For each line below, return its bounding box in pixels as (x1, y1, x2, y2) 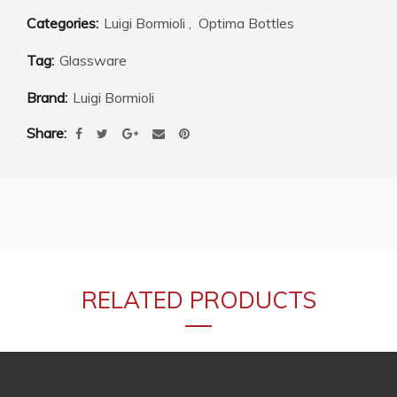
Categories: (27, 13, 102, 32)
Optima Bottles (198, 13, 294, 32)
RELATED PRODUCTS (81, 284, 316, 315)
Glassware (59, 51, 127, 69)
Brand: (27, 88, 71, 106)
